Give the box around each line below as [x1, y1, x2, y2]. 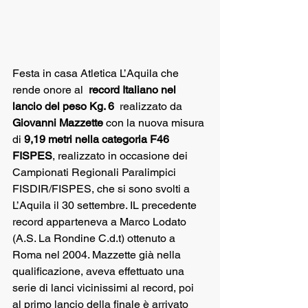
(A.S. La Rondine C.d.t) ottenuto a [12, 232, 178, 245]
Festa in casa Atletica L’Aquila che [12, 67, 181, 80]
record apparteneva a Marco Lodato [12, 215, 192, 228]
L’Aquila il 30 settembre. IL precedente [12, 199, 199, 212]
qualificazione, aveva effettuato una [12, 265, 187, 278]
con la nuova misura [103, 116, 207, 129]
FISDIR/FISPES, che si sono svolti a [12, 182, 192, 195]
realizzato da [114, 100, 185, 113]
